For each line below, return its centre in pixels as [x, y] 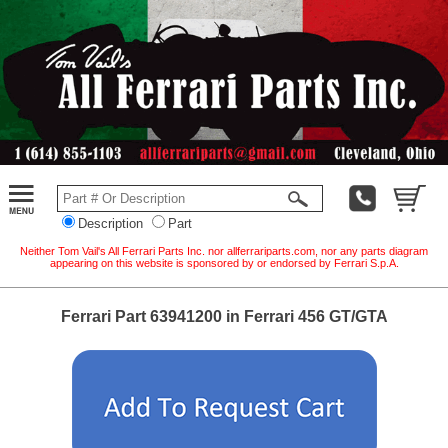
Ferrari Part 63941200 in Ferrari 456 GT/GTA [224, 316]
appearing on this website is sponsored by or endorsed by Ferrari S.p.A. [224, 262]
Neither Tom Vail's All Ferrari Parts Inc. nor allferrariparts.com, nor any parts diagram [224, 250]
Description [110, 223]
